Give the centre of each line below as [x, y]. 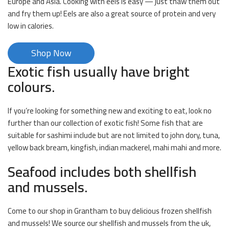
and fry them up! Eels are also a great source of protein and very [112, 14]
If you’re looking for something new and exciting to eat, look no [110, 111]
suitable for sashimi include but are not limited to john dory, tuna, [114, 135]
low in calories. [31, 26]
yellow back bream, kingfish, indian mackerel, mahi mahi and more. [114, 148]
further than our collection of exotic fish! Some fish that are [105, 123]
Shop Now [51, 53]
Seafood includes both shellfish [102, 172]
